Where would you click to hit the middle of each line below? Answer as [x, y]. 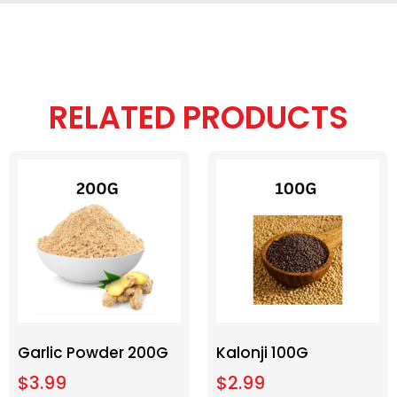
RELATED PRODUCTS [198, 117]
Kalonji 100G [262, 353]
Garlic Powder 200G [93, 353]
